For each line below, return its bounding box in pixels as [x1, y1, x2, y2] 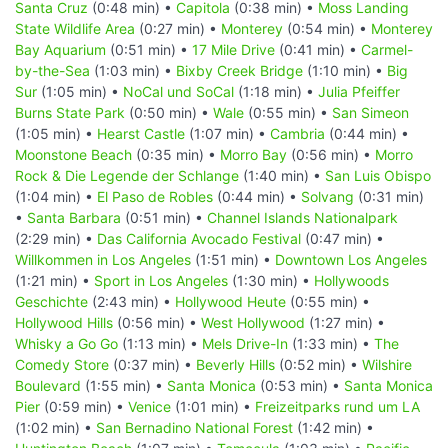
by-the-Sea [15, 61, 90, 79]
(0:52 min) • [275, 355, 362, 373]
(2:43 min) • [88, 292, 175, 310]
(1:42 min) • [293, 418, 374, 436]
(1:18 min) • [234, 82, 318, 100]
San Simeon [332, 103, 409, 121]
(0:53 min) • [256, 376, 344, 394]
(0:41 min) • [275, 40, 361, 58]
